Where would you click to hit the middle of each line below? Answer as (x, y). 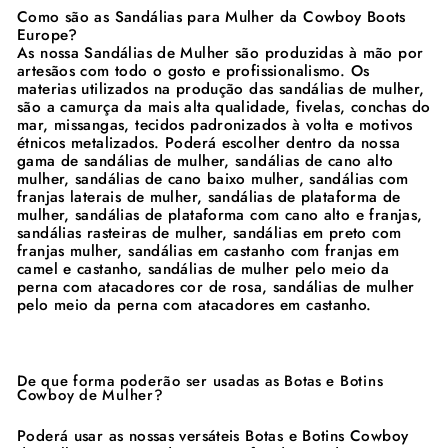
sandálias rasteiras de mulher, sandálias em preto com (209, 232)
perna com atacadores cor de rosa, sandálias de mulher (216, 286)
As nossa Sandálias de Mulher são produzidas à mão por (220, 52)
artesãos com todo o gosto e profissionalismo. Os (193, 70)
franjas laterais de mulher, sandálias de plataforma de (209, 196)
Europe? (47, 34)
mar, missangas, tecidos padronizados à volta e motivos (215, 124)
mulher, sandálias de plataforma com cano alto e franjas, (220, 214)
